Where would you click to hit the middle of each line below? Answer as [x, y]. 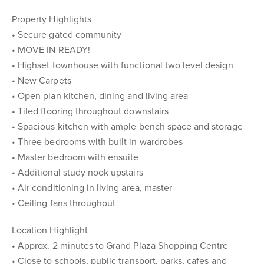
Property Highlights [52, 19]
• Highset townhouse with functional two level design [123, 65]
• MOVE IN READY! [51, 50]
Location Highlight [50, 230]
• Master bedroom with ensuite [75, 157]
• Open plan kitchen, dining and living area [100, 96]
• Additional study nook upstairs [77, 173]
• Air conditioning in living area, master [92, 188]
